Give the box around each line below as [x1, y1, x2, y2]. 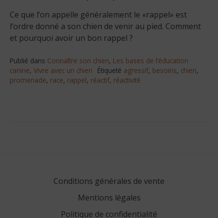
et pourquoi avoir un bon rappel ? [10, 32, 133, 43]
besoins [152, 65, 177, 75]
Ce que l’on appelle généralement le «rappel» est [10, 9, 187, 20]
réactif [91, 75, 109, 85]
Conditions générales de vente [54, 175, 164, 186]
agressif [124, 65, 148, 75]
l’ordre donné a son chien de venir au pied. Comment [10, 20, 201, 32]
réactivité [113, 75, 141, 85]
